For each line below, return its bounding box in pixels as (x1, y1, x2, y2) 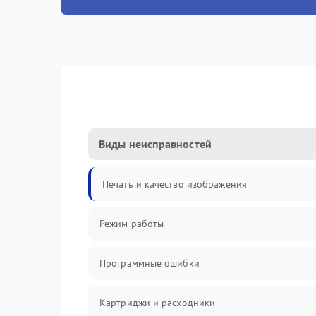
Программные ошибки (99, 257, 200, 269)
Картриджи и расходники (99, 296, 216, 309)
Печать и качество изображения (102, 178, 247, 190)
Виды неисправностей (99, 137, 212, 151)
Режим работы (99, 217, 164, 230)
